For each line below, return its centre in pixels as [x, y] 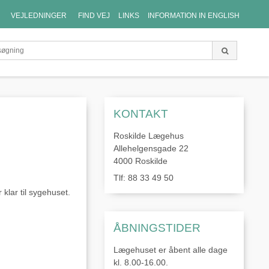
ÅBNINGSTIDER [157, 228]
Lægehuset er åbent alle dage [170, 249]
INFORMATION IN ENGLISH [194, 15]
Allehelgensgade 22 [151, 148]
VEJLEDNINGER [39, 15]
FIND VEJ [94, 15]
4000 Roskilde [140, 161]
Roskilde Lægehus [148, 135]
